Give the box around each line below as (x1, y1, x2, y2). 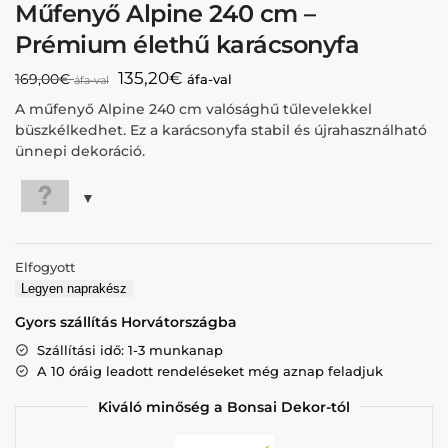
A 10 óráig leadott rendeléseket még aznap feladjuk (37, 362, 383, 379)
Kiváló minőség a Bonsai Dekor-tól (98, 398, 350, 415)
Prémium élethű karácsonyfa (15, 29, 359, 59)
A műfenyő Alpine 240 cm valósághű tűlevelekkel (15, 100, 372, 119)
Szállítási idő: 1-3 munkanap (37, 341, 223, 358)
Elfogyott (15, 259, 75, 276)
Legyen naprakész (21, 281, 127, 297)
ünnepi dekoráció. (15, 142, 145, 161)
